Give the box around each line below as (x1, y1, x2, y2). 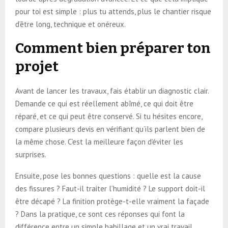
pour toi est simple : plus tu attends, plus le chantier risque (15, 6, 211, 16)
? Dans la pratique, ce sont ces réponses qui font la (15, 209, 185, 219)
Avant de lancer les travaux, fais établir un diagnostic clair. (15, 85, 209, 96)
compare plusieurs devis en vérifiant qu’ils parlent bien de (15, 124, 205, 134)
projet (15, 58, 59, 75)
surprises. (15, 149, 46, 159)
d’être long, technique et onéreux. (15, 19, 126, 29)
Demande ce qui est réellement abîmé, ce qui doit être (15, 98, 193, 108)
